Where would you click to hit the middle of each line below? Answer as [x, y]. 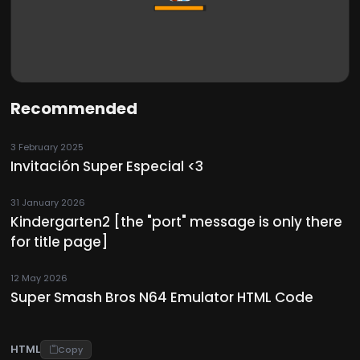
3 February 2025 [47, 147]
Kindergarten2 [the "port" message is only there [177, 221]
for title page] [59, 241]
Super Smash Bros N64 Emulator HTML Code [162, 297]
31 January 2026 [48, 202]
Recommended [74, 108]
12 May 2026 [39, 278]
